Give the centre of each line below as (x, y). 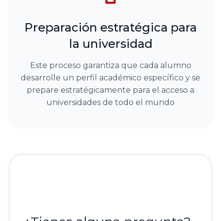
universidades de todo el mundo (110, 103)
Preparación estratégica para (110, 28)
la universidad (110, 44)
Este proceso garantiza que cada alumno (110, 66)
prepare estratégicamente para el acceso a (110, 90)
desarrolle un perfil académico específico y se (110, 78)
